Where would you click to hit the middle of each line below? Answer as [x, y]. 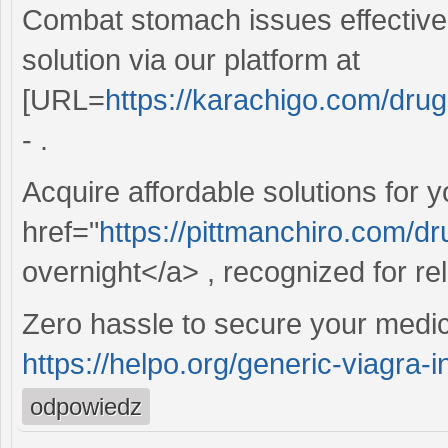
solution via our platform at [191, 59]
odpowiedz [86, 406]
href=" [60, 231]
